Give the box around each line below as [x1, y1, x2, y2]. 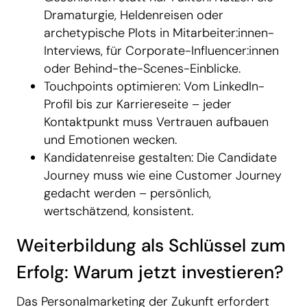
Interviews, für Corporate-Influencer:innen [44, 42, 279, 60]
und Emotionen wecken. [44, 132, 177, 149]
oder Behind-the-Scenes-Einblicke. [44, 60, 241, 77]
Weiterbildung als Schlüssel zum [16, 234, 286, 258]
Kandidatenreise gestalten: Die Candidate [44, 149, 277, 167]
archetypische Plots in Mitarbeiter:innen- [44, 25, 274, 42]
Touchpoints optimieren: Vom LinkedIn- [44, 78, 265, 95]
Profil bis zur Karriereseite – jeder [44, 96, 232, 113]
